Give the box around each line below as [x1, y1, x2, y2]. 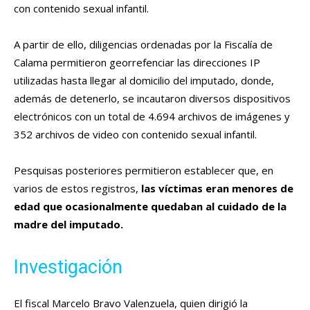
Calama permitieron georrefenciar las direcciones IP [14, 55, 260, 70]
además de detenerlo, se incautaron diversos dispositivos [14, 91, 291, 106]
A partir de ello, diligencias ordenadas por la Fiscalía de [14, 37, 273, 52]
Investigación [14, 256, 122, 279]
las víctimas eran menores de [141, 181, 293, 196]
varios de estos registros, [14, 181, 141, 196]
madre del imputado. [14, 217, 123, 232]
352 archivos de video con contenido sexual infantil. [14, 127, 257, 142]
